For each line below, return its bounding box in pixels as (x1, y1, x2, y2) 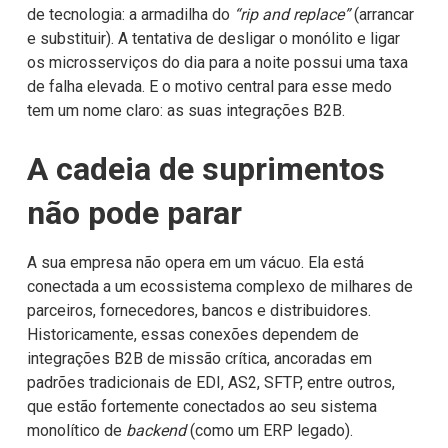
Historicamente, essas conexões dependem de (26, 324, 359, 344)
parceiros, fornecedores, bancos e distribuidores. (26, 300, 371, 320)
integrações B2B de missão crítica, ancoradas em (26, 348, 372, 368)
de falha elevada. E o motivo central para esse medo (26, 76, 392, 96)
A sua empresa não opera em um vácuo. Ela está (26, 252, 364, 272)
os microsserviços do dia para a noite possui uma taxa (26, 52, 408, 72)
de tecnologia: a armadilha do (26, 4, 234, 24)
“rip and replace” (233, 4, 350, 24)
